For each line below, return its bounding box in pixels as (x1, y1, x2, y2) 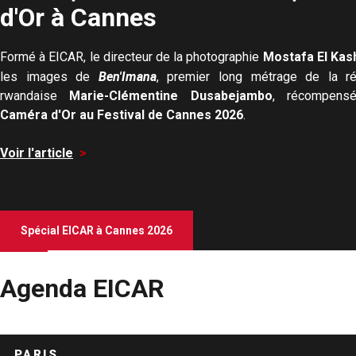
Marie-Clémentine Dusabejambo (69, 87, 273, 103)
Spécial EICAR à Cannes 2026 (21, 223, 172, 237)
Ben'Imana (98, 68, 157, 84)
